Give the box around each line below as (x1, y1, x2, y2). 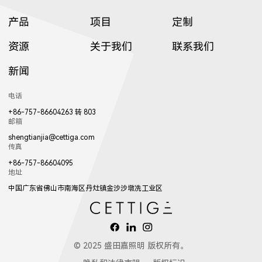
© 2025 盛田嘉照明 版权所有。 (74, 240, 188, 250)
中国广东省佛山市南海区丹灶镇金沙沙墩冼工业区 (8, 184, 163, 193)
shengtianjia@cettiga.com (8, 133, 95, 142)
